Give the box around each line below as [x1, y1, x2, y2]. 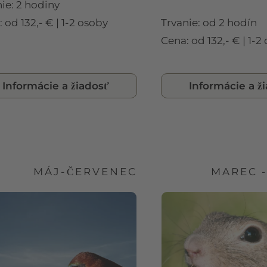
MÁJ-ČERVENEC [33, 165, 137, 178]
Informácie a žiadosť [2, 79, 109, 92]
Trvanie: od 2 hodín [161, 16, 257, 29]
